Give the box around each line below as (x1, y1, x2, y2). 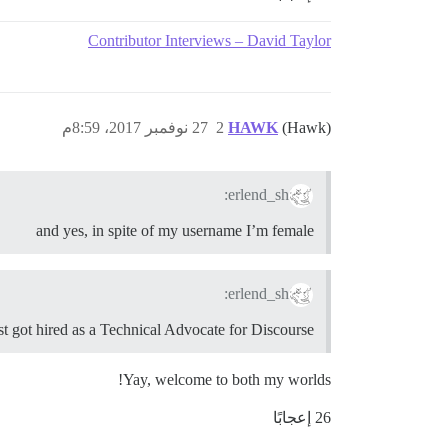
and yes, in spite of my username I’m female (36, 222, 314, 240)
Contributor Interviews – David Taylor (88, 32, 331, 50)
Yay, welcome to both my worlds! (123, 370, 331, 388)
